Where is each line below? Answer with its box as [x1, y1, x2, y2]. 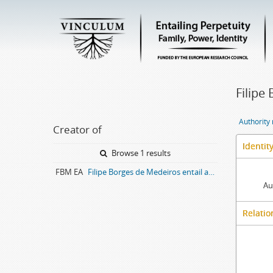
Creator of [53, 122, 102, 136]
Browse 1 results [110, 147, 171, 158]
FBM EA [55, 166, 83, 177]
